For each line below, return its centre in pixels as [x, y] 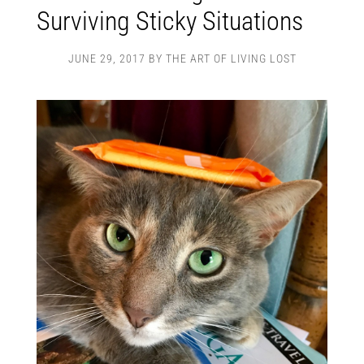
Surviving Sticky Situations [169, 21]
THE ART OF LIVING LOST [231, 58]
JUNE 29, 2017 [106, 58]
